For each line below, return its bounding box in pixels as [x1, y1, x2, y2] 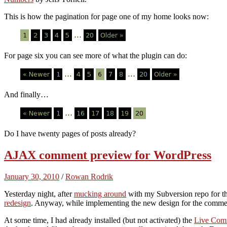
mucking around [74, 189, 126, 198]
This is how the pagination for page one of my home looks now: [4, 12, 209, 21]
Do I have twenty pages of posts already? [4, 129, 136, 138]
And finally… [4, 90, 49, 99]
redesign [4, 198, 31, 207]
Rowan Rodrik [65, 172, 113, 181]
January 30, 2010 [4, 172, 59, 181]
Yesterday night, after [4, 189, 74, 198]
